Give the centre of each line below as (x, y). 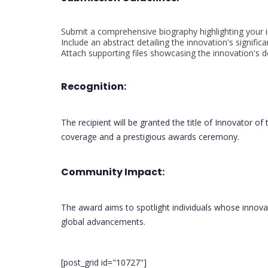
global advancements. (103, 222)
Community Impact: (113, 172)
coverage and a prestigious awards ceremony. (150, 136)
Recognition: (94, 87)
